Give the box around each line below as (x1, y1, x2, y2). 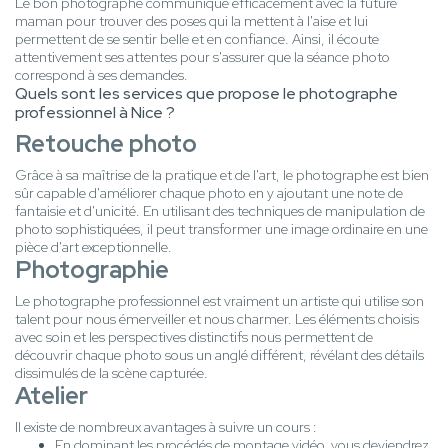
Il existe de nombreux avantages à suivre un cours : (15, 418, 317, 437)
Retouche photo (15, 128, 197, 160)
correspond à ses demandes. (15, 66, 188, 85)
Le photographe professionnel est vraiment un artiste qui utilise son (15, 292, 424, 311)
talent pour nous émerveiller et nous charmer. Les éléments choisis (15, 310, 419, 329)
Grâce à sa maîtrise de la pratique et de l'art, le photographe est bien (15, 166, 429, 185)
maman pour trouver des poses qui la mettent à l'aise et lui (15, 12, 368, 31)
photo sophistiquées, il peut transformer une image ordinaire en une (15, 220, 428, 239)
